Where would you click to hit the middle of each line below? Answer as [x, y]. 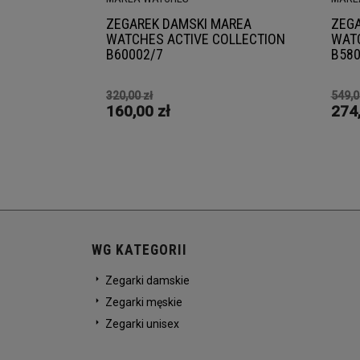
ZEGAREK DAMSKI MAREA [179, 23]
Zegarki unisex [141, 324]
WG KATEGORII [139, 250]
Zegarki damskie [146, 281]
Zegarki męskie [143, 303]
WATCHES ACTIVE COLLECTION [196, 39]
